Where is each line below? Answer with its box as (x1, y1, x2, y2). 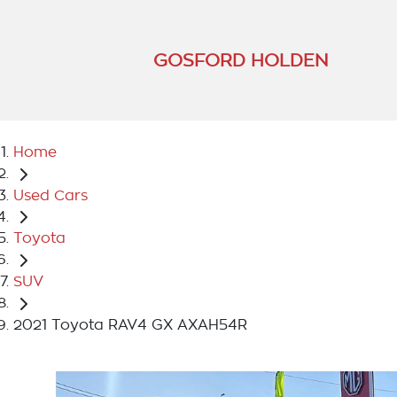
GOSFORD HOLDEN (153, 51, 328, 69)
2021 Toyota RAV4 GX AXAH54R (13, 317, 247, 332)
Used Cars (13, 188, 88, 203)
